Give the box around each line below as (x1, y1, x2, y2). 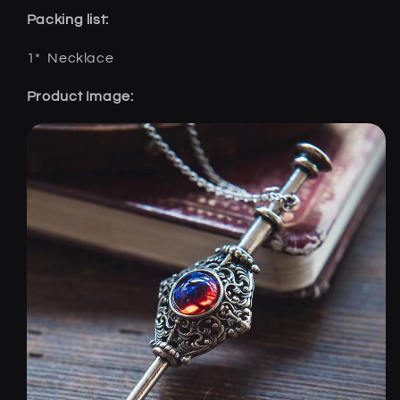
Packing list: (26, 12, 109, 28)
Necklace (47, 51, 114, 66)
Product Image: (26, 88, 134, 104)
